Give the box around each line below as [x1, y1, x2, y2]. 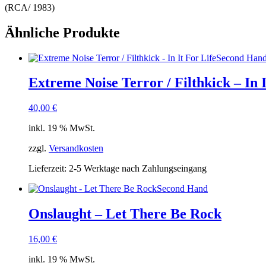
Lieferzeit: [28, 163, 69, 174]
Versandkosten [49, 143, 103, 154]
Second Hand [157, 183, 208, 194]
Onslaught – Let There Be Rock [28, 206, 221, 222]
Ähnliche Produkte [5, 24, 120, 40]
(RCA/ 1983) [5, 2, 55, 12]
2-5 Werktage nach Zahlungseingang [69, 163, 207, 174]
